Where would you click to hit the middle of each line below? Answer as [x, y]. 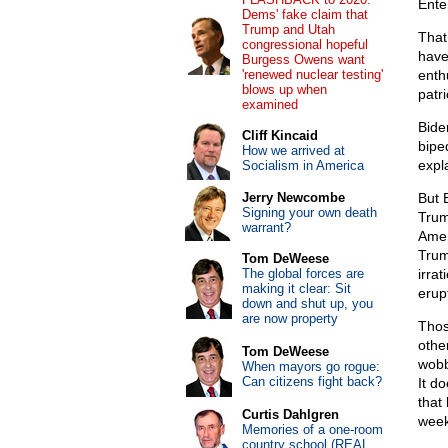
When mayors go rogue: [310, 366]
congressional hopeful [304, 44]
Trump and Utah [288, 29]
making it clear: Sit [296, 288]
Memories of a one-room [312, 429]
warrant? [266, 227]
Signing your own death [309, 212]
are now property [289, 318]
